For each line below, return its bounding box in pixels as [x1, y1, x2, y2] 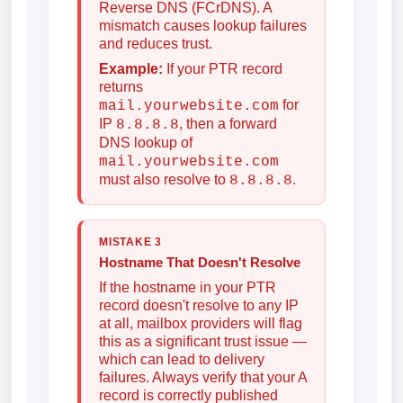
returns [99, 79, 143, 94]
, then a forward [179, 116, 277, 131]
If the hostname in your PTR [99, 280, 276, 295]
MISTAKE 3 [99, 236, 163, 248]
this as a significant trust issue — [99, 334, 307, 349]
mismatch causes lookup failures [99, 18, 307, 33]
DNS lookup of [99, 135, 193, 150]
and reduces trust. [99, 36, 212, 51]
